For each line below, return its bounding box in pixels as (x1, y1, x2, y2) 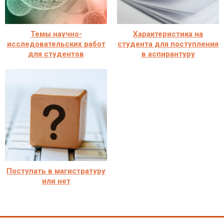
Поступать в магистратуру (6, 166, 105, 175)
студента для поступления (117, 39, 218, 48)
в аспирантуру (141, 49, 195, 58)
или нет (41, 176, 70, 185)
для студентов (28, 49, 84, 58)
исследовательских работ (6, 39, 105, 48)
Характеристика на (133, 29, 203, 38)
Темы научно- (30, 29, 82, 38)
